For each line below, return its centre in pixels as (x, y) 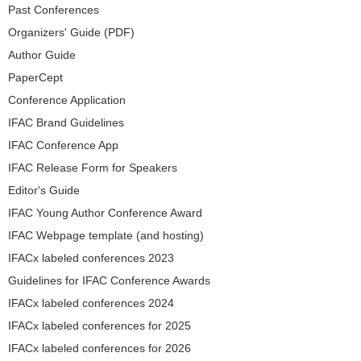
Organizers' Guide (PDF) (71, 33)
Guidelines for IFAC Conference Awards (109, 281)
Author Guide (42, 55)
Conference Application (67, 100)
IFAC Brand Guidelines (66, 123)
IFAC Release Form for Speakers (93, 168)
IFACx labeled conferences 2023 (91, 258)
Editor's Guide (44, 191)
